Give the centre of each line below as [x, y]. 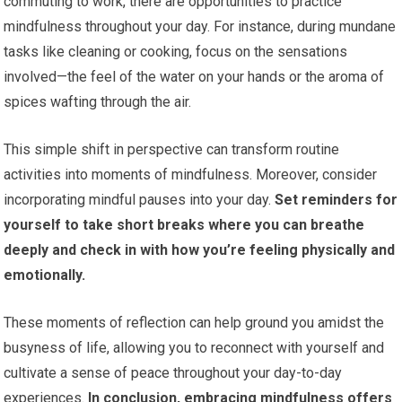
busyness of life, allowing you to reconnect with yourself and [194, 348]
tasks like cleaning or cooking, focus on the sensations [176, 52]
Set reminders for [335, 200]
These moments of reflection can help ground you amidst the [194, 323]
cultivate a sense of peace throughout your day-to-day [173, 373]
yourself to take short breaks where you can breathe [184, 225]
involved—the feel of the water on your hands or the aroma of [194, 77]
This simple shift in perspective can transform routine [172, 150]
